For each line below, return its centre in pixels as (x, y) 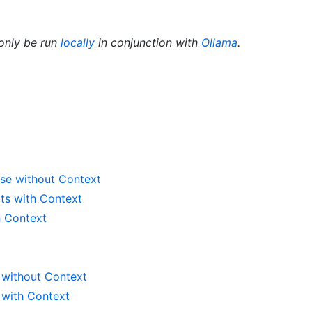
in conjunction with (148, 42)
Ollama (219, 42)
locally (78, 42)
